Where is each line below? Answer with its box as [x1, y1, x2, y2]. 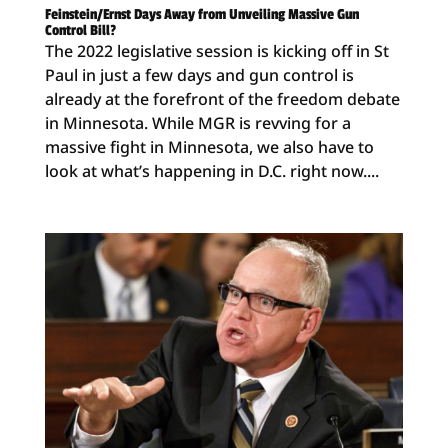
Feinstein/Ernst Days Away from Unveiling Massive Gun [44, 5, 359, 23]
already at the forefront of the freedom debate [44, 87, 400, 110]
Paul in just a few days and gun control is [44, 63, 354, 86]
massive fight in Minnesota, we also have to [44, 135, 374, 158]
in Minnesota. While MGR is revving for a [44, 111, 351, 134]
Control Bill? [44, 21, 116, 39]
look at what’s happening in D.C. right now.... [44, 159, 379, 182]
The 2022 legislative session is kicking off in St [44, 39, 389, 62]
